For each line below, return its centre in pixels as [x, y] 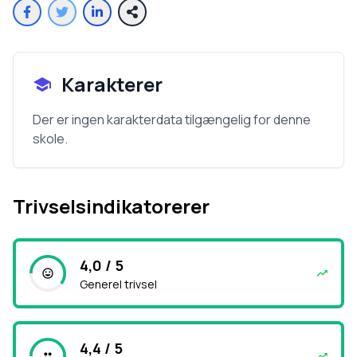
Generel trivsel [118, 284]
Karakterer [112, 84]
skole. [50, 139]
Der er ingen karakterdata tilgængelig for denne [172, 120]
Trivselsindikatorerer [111, 206]
